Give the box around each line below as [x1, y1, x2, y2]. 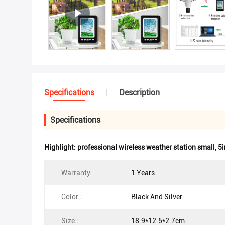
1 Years [131, 169, 155, 177]
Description [119, 88, 160, 97]
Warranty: [61, 169, 92, 177]
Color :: [61, 193, 84, 201]
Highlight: [44, 143, 77, 151]
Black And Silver [131, 193, 182, 201]
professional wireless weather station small [77, 143, 215, 151]
